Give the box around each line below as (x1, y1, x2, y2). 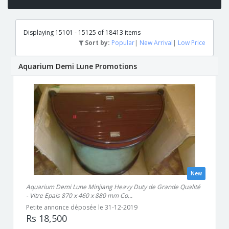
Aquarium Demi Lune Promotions (18, 61, 137, 71)
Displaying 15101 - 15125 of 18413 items (24, 28, 141, 37)
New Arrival (140, 38, 173, 47)
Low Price (178, 38, 205, 47)
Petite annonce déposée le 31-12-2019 (26, 203, 138, 212)
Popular (111, 38, 134, 47)
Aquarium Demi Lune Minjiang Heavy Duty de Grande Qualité (26, 182, 200, 191)
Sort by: (83, 38, 110, 47)
